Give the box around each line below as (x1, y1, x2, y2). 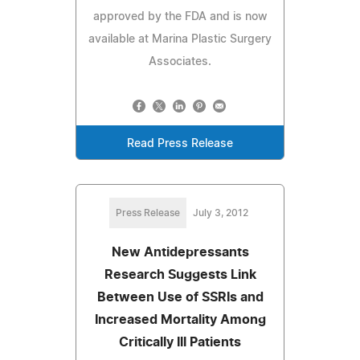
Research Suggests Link (104, 268, 256, 281)
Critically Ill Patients (119, 335, 241, 349)
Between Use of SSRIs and (96, 290, 264, 304)
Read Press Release (127, 137, 233, 149)
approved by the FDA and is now (92, 10, 268, 22)
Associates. (149, 55, 211, 67)
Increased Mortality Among (94, 313, 266, 326)
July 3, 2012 (192, 207, 248, 218)
